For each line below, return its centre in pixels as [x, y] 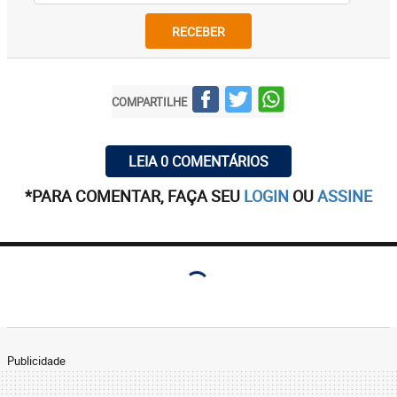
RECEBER [198, 31]
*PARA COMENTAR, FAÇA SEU [134, 196]
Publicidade [36, 361]
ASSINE [345, 196]
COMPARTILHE [149, 101]
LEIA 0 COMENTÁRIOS [198, 161]
